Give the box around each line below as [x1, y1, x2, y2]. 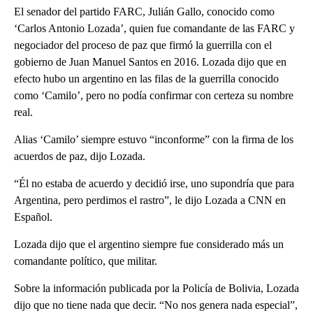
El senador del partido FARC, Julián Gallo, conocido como [14, 6, 275, 18]
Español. [14, 211, 52, 224]
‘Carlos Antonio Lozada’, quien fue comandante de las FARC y [14, 22, 295, 35]
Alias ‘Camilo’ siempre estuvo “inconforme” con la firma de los [14, 133, 293, 146]
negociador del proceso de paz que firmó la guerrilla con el [14, 39, 272, 52]
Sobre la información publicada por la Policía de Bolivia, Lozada [14, 282, 299, 295]
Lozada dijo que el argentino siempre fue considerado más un [14, 238, 284, 251]
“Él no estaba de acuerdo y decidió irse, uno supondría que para [14, 177, 294, 190]
